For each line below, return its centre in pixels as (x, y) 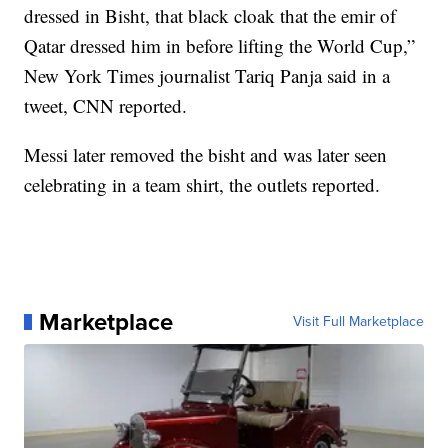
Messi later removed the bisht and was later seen (206, 155)
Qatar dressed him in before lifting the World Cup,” (220, 46)
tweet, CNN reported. (106, 106)
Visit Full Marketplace (358, 322)
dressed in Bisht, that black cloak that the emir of (210, 16)
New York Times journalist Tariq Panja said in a (207, 76)
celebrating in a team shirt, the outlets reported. (202, 185)
